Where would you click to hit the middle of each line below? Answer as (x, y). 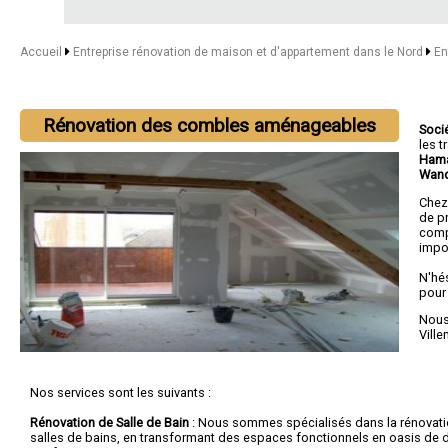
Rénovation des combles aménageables (210, 125)
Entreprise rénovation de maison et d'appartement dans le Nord (249, 52)
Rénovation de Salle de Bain (109, 422)
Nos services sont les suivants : (120, 392)
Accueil (41, 52)
